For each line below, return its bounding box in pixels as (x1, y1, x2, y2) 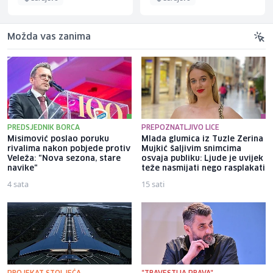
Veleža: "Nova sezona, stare (7, 154, 121, 163)
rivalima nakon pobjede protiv (7, 144, 130, 153)
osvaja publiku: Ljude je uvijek (141, 154, 263, 163)
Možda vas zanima (7, 32, 91, 41)
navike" (7, 164, 38, 172)
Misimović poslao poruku (7, 135, 109, 143)
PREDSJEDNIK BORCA (7, 124, 80, 131)
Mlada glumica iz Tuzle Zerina (141, 135, 263, 143)
